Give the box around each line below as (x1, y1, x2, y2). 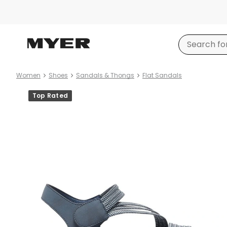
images (16, 98, 46, 110)
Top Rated (32, 91, 68, 100)
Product (16, 86, 49, 98)
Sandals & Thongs (76, 71, 134, 80)
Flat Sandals (142, 71, 182, 80)
